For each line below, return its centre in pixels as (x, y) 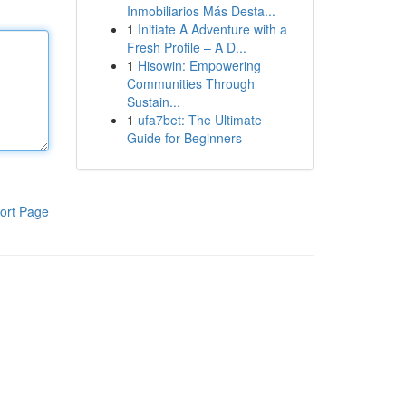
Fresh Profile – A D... (186, 47)
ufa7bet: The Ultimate (199, 120)
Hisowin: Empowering (199, 65)
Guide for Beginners (184, 138)
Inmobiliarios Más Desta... (201, 11)
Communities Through (190, 83)
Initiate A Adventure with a (212, 29)
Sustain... (153, 101)
